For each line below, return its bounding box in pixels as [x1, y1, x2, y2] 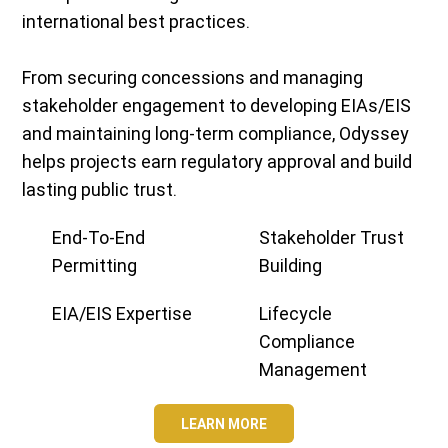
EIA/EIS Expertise [52, 303, 193, 325]
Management [259, 359, 367, 381]
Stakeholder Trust [259, 227, 404, 249]
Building [259, 255, 322, 277]
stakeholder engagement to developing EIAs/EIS [22, 95, 412, 117]
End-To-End [52, 227, 146, 249]
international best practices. [22, 11, 251, 33]
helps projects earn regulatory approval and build [22, 151, 413, 173]
